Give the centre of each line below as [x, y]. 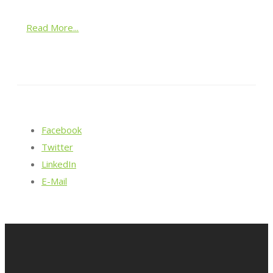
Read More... [53, 27]
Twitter [57, 147]
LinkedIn [59, 164]
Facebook [62, 129]
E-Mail [54, 181]
